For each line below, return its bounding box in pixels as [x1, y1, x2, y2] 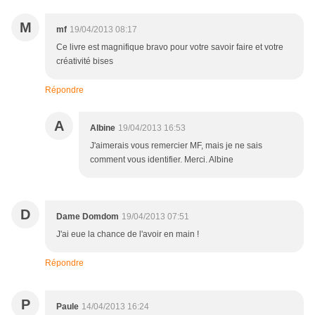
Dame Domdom [56, 212, 119, 222]
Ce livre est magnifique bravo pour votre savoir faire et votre [56, 42, 283, 53]
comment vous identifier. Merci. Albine [90, 155, 233, 165]
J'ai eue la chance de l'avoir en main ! [56, 229, 199, 240]
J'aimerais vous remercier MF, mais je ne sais [90, 141, 262, 151]
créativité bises [56, 56, 113, 67]
